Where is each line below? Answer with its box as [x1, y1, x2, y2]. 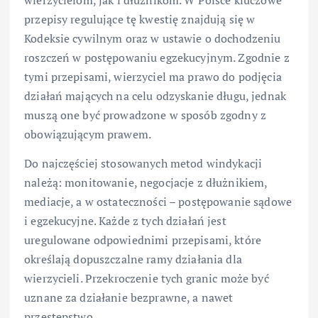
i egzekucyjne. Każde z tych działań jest [24, 212, 226, 229]
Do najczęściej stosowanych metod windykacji [24, 155, 263, 171]
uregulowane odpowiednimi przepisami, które [24, 231, 261, 248]
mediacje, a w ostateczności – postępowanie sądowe [24, 193, 292, 209]
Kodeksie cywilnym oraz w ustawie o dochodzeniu [24, 30, 281, 46]
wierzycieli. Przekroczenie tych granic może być [24, 270, 269, 286]
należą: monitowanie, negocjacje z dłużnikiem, [24, 174, 268, 190]
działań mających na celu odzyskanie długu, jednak [24, 87, 286, 104]
